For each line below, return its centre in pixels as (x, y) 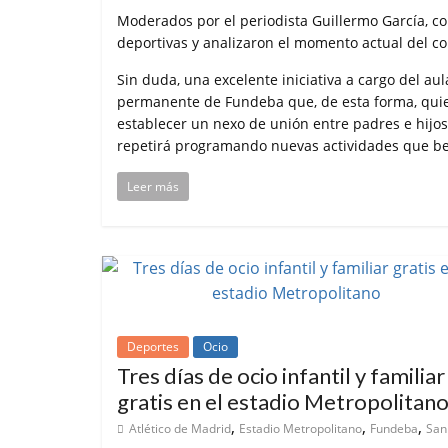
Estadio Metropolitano (300, 428)
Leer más (153, 186)
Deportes (153, 346)
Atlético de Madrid (180, 428)
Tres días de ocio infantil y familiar (281, 375)
